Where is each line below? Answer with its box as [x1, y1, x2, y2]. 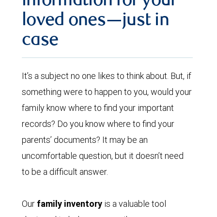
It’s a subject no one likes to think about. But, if [22, 70, 191, 81]
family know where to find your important [22, 102, 174, 113]
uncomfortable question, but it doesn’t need [22, 150, 184, 161]
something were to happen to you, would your [22, 86, 192, 97]
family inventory [37, 198, 102, 209]
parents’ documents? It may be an [22, 134, 148, 145]
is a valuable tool [102, 198, 166, 209]
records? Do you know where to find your [22, 118, 174, 129]
